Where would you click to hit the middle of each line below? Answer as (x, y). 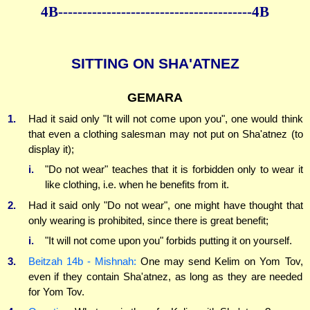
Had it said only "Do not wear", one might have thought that (165, 205)
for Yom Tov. (56, 291)
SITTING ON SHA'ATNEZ (155, 63)
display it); (51, 149)
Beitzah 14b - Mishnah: (82, 261)
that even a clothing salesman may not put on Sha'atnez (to (165, 134)
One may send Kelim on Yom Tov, (219, 261)
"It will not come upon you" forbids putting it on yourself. (168, 241)
